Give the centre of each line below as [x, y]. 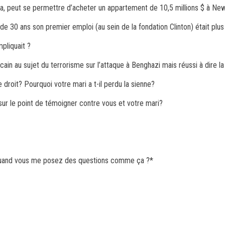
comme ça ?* [132, 160]
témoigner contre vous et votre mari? [104, 103]
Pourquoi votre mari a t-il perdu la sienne [88, 84]
